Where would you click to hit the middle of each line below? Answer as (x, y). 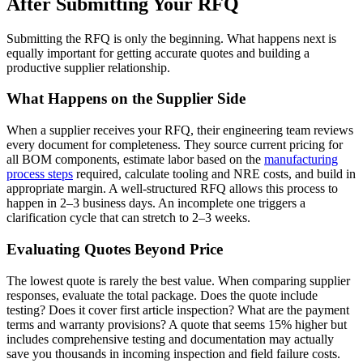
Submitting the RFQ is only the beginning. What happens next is (171, 38)
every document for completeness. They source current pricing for (175, 145)
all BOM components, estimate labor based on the (135, 160)
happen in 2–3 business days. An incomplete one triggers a (156, 203)
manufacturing (301, 160)
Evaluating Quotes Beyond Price (115, 249)
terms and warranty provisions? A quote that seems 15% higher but (177, 324)
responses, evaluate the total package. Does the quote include (162, 295)
